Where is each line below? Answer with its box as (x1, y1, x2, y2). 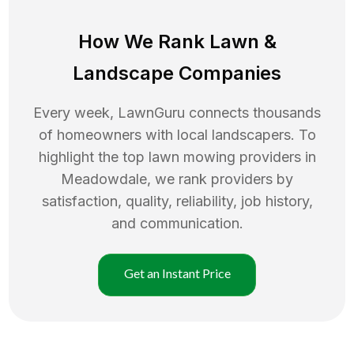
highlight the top (38, 148, 149, 165)
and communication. (111, 214, 243, 232)
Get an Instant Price (123, 265, 231, 281)
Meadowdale (61, 170, 147, 187)
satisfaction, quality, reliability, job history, (41, 192, 313, 209)
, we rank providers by (147, 170, 293, 187)
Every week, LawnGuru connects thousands (33, 104, 321, 121)
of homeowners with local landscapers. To (38, 126, 316, 143)
